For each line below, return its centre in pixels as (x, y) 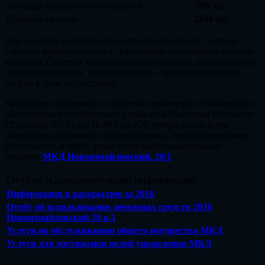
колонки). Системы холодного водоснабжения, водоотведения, (132, 62)
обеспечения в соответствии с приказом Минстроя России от (129, 114)
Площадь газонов (42, 18)
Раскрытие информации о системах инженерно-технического (129, 103)
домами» (24, 156)
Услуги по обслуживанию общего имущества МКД (115, 230)
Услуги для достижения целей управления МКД (109, 243)
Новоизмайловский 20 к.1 (61, 217)
